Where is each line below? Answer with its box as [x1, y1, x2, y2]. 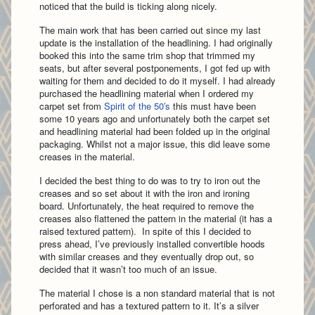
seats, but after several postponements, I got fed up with [39, 61, 270, 75]
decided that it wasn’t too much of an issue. [39, 262, 217, 276]
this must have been [170, 99, 256, 112]
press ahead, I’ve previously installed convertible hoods [39, 237, 265, 250]
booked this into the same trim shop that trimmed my [39, 49, 255, 62]
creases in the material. [39, 150, 135, 163]
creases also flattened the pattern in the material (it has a [39, 212, 272, 225]
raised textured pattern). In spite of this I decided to [39, 224, 251, 238]
